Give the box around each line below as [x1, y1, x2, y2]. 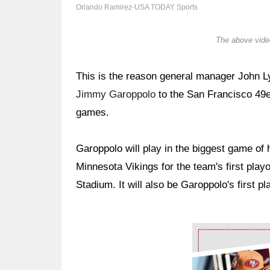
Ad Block [192, 226, 233, 237]
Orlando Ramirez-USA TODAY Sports [76, 3, 198, 11]
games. [76, 107, 109, 118]
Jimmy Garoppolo [76, 89, 155, 100]
